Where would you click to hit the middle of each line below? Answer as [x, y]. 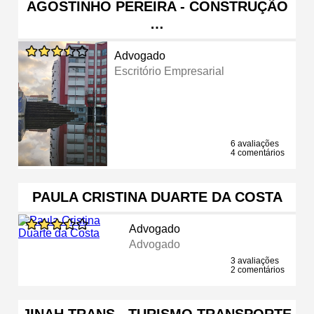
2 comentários [258, 269]
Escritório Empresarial [170, 71]
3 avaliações [255, 260]
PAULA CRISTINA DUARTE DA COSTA [157, 197]
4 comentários [258, 152]
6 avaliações [255, 143]
